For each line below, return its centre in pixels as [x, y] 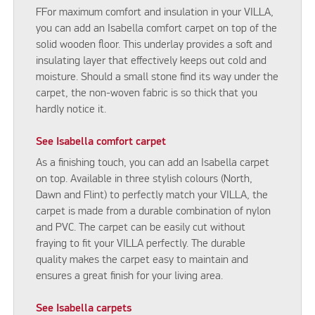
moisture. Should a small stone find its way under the [157, 77]
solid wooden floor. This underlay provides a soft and [154, 45]
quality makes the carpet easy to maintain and [142, 260]
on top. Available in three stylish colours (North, [144, 179]
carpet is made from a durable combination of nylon [154, 211]
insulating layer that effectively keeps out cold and [152, 61]
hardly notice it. [71, 109]
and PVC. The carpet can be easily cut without [141, 227]
